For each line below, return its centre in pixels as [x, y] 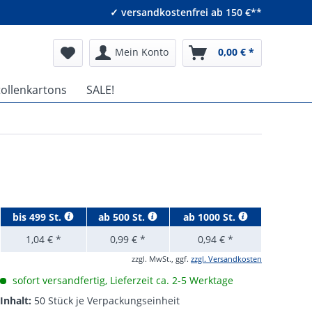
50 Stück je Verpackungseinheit [107, 301]
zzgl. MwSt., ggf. [161, 259]
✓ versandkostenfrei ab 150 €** [186, 12]
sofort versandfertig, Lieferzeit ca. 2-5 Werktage [121, 280]
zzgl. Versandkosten [226, 259]
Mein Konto [142, 52]
